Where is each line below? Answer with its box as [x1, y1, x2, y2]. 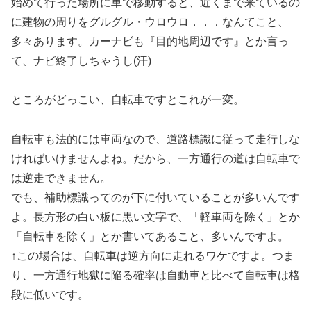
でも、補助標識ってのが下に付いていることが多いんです [11, 192, 300, 204]
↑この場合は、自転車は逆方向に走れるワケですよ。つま [11, 250, 294, 262]
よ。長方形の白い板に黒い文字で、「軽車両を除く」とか [11, 211, 300, 224]
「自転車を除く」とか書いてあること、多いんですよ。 [11, 230, 289, 243]
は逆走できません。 [11, 172, 111, 185]
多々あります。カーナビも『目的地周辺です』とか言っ [11, 35, 289, 47]
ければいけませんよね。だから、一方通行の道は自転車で [11, 153, 300, 165]
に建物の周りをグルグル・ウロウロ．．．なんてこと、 [11, 15, 289, 28]
